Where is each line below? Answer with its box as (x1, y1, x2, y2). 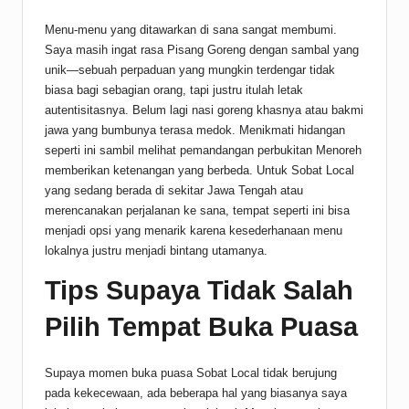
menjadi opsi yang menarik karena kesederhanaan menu (45, 223, 342, 237)
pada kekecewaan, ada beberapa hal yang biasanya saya (45, 385, 347, 400)
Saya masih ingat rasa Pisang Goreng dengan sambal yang (45, 42, 359, 57)
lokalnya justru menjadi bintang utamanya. (45, 243, 267, 257)
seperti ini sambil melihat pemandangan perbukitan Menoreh (45, 142, 362, 157)
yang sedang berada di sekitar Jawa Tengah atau (45, 183, 303, 197)
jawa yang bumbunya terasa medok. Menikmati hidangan (45, 122, 345, 137)
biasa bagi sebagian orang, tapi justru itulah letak (45, 82, 303, 97)
